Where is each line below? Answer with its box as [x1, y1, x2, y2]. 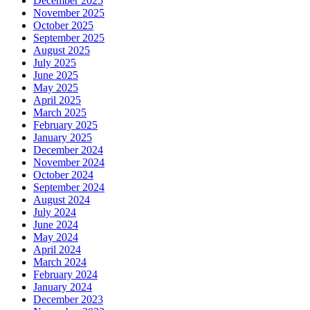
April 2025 [33, 93, 81, 106]
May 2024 [33, 230, 78, 243]
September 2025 [33, 31, 104, 44]
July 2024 [33, 206, 76, 218]
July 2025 [33, 56, 76, 69]
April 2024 [33, 243, 81, 255]
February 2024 [33, 268, 98, 280]
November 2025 [33, 6, 104, 19]
